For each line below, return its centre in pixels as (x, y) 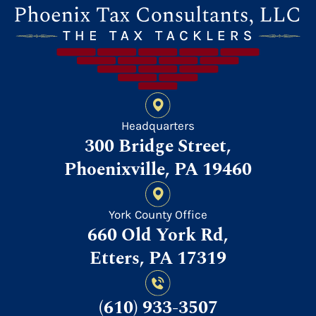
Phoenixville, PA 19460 (158, 170)
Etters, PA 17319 (158, 259)
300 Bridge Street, (158, 147)
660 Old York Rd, (158, 236)
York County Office (158, 214)
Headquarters (158, 125)
